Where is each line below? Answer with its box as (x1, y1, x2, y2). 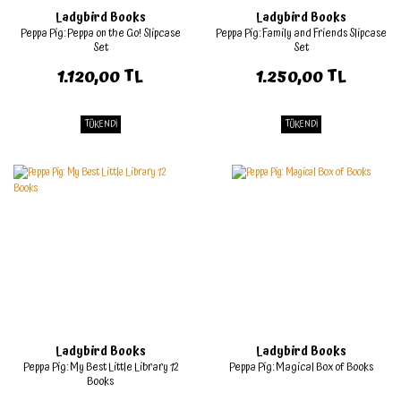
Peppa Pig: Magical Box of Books (228, 358, 373, 377)
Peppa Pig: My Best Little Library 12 (22, 358, 178, 377)
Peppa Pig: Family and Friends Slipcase (215, 24, 387, 43)
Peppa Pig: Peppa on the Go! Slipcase (20, 24, 181, 43)
